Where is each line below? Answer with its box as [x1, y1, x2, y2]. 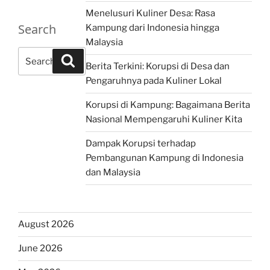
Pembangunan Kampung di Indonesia [85, 152, 243, 164]
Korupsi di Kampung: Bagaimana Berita [85, 99, 250, 111]
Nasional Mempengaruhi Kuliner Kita [85, 114, 242, 125]
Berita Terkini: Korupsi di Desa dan [85, 61, 230, 72]
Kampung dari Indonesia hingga [85, 22, 219, 34]
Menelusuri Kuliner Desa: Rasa [85, 8, 215, 19]
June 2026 [18, 243, 63, 254]
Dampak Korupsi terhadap [85, 138, 196, 149]
